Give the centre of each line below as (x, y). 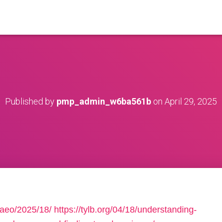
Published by (31, 101)
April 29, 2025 (191, 101)
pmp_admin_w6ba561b (104, 101)
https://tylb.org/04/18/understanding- (125, 210)
